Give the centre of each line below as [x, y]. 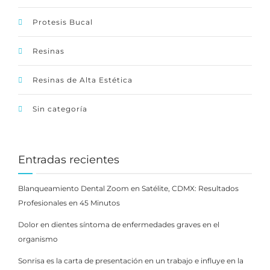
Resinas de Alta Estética [83, 80]
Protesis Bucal [63, 22]
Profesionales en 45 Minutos [69, 203]
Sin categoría [60, 109]
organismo [38, 239]
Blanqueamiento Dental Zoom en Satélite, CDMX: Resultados [128, 189]
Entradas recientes [69, 160]
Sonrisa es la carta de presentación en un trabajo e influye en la [131, 261]
